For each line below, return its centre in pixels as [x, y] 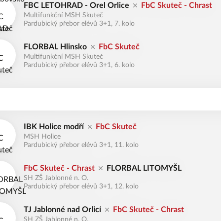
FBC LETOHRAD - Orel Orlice [76, 5]
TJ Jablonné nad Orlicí [62, 210]
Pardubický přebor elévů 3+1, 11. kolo [81, 145]
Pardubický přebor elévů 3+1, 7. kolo [79, 24]
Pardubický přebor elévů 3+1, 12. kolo [81, 186]
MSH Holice [42, 137]
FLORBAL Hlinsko [55, 47]
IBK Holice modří [54, 127]
